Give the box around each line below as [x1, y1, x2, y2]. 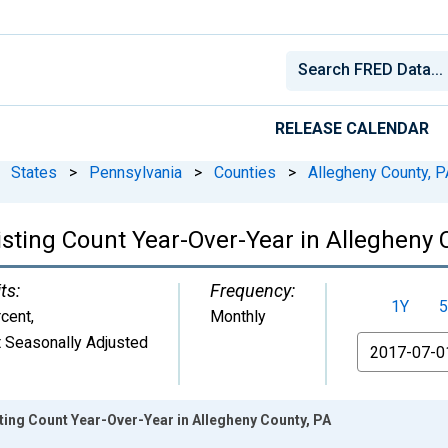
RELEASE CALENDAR [275, 118, 429, 138]
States [11, 162, 57, 182]
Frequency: [210, 279, 295, 301]
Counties [214, 162, 276, 182]
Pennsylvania [89, 162, 182, 182]
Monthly [210, 306, 266, 326]
